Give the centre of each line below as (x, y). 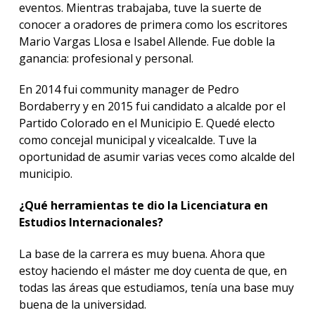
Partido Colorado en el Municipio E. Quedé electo (147, 123)
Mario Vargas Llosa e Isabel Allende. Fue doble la (147, 41)
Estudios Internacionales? (91, 223)
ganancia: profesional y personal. (106, 58)
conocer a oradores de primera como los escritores (153, 24)
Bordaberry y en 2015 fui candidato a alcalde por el (152, 107)
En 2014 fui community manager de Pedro (129, 90)
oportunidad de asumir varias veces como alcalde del (156, 157)
